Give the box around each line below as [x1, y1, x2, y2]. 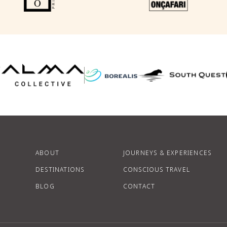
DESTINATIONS [35, 165, 85, 174]
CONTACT [123, 182, 156, 191]
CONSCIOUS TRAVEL [123, 165, 191, 174]
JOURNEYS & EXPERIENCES [123, 148, 212, 158]
